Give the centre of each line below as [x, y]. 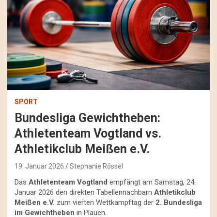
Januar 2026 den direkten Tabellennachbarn [84, 193]
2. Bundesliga [179, 203]
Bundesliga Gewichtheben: [87, 118]
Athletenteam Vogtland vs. [88, 134]
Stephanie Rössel [96, 166]
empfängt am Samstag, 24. [152, 182]
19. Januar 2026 [39, 166]
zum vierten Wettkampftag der [105, 203]
